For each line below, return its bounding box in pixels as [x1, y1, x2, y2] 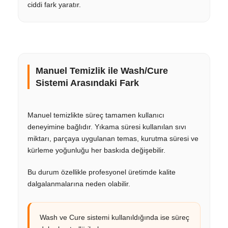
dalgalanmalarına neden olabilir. [27, 179, 130, 188]
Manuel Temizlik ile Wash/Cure [36, 65, 168, 76]
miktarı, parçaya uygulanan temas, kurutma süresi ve [27, 134, 198, 142]
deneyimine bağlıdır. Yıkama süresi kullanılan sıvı [27, 122, 186, 131]
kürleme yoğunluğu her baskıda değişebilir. [27, 146, 165, 154]
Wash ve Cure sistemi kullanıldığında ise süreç [40, 213, 189, 221]
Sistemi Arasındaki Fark [36, 77, 139, 88]
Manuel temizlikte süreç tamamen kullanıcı [27, 110, 164, 119]
